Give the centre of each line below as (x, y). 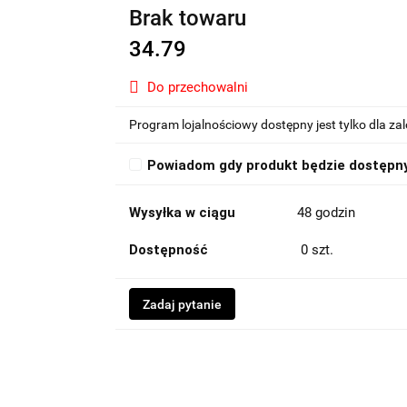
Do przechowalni (197, 87)
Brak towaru (187, 18)
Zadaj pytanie (182, 304)
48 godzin (326, 213)
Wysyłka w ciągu (182, 213)
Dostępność (168, 250)
